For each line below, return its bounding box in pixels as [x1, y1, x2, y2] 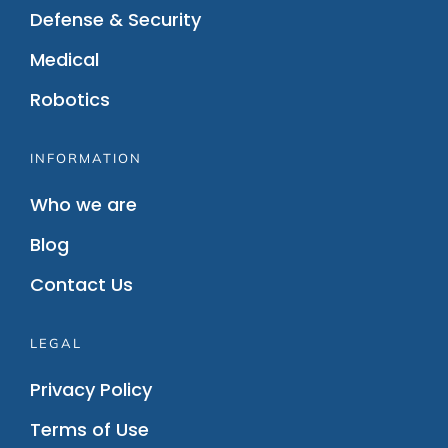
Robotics [29, 87, 110, 112]
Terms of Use [29, 417, 149, 442]
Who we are [29, 192, 137, 217]
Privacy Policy [29, 377, 152, 402]
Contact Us [29, 272, 133, 297]
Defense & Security [29, 7, 201, 32]
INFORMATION [29, 150, 142, 166]
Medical [29, 47, 99, 72]
